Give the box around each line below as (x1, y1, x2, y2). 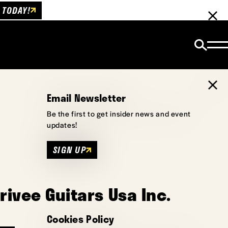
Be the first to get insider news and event (47, 108, 191, 119)
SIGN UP (53, 143, 86, 156)
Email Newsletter (47, 90, 126, 105)
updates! (47, 120, 77, 130)
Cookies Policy (47, 211, 115, 226)
